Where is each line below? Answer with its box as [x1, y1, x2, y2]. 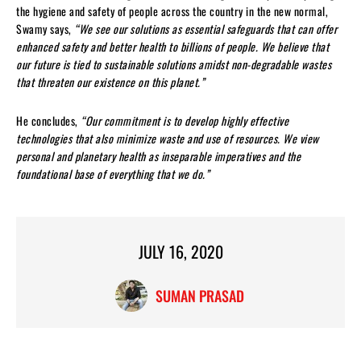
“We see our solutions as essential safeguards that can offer [74, 19, 337, 37]
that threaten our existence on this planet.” [16, 73, 205, 90]
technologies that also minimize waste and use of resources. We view [16, 129, 319, 147]
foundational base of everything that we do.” [16, 164, 210, 182]
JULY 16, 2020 [138, 239, 223, 263]
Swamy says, [16, 19, 74, 37]
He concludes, [16, 111, 81, 129]
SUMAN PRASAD [155, 284, 244, 306]
